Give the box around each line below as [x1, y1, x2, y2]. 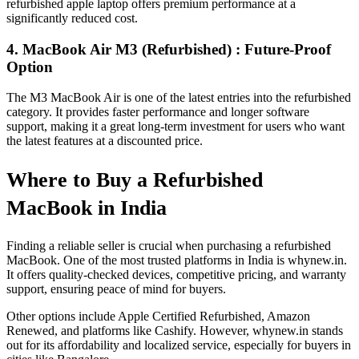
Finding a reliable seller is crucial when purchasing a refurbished [6, 239, 331, 253]
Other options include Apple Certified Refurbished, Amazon [6, 309, 310, 324]
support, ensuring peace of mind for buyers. [6, 282, 226, 296]
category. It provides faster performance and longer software [6, 105, 309, 119]
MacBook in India [6, 196, 167, 220]
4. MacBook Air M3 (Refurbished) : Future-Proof [6, 40, 331, 58]
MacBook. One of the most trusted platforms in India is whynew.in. [6, 253, 347, 268]
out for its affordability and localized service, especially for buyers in [6, 338, 351, 353]
